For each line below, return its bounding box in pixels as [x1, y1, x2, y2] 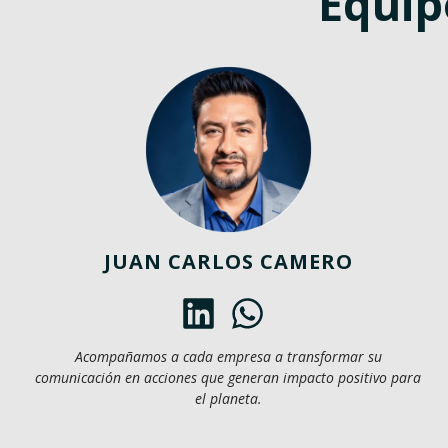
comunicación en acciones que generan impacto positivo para [35, 367, 422, 387]
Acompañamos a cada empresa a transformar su [74, 346, 382, 366]
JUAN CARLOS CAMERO [103, 247, 353, 275]
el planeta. [194, 388, 262, 408]
